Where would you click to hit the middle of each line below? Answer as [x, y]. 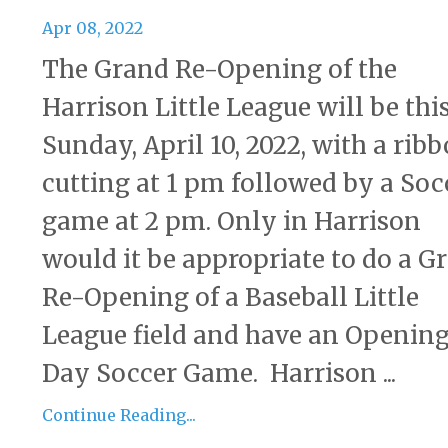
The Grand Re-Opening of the [219, 70]
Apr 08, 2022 [92, 28]
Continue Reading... [119, 415]
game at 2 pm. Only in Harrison [231, 222]
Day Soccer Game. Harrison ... [219, 374]
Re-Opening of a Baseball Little [230, 298]
